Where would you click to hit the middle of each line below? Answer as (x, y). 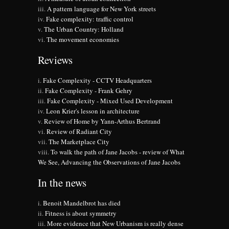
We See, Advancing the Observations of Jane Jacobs (109, 162)
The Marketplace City (79, 141)
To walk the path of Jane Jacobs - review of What (118, 152)
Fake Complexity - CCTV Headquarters (97, 80)
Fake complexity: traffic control (90, 19)
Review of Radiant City (79, 131)
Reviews (55, 60)
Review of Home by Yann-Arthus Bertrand (102, 121)
